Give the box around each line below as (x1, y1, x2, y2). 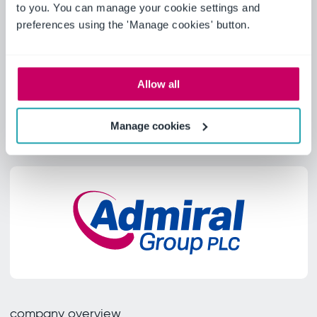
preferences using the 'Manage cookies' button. (16, 18, 253, 31)
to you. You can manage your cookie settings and (16, 1, 260, 14)
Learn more (125, 1, 192, 18)
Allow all (137, 78, 180, 91)
